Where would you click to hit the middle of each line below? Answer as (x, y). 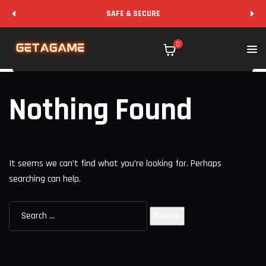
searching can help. (45, 179)
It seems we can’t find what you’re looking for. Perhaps (115, 163)
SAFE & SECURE (133, 14)
